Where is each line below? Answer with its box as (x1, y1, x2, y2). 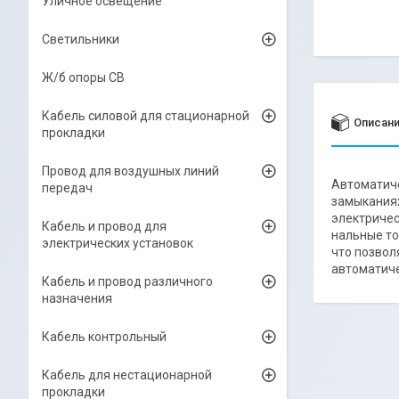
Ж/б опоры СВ (42, 70, 125, 85)
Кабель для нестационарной (42, 368, 212, 382)
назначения (42, 291, 112, 305)
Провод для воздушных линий (42, 164, 219, 178)
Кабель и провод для (42, 219, 167, 233)
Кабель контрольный (42, 330, 167, 344)
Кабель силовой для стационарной (42, 109, 249, 123)
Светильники (42, 32, 119, 46)
